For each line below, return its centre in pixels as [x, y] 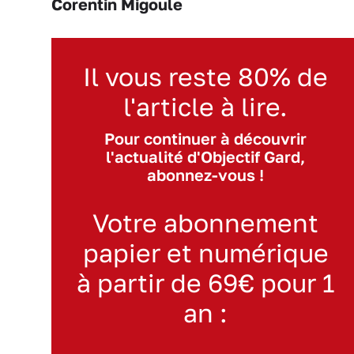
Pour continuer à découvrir [205, 138]
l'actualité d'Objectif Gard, [205, 156]
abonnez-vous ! [205, 175]
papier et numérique [205, 252]
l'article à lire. [205, 106]
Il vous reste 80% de [205, 76]
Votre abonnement [205, 222]
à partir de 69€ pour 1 [205, 282]
